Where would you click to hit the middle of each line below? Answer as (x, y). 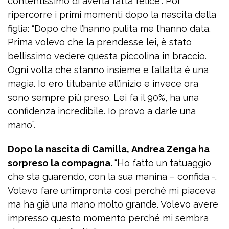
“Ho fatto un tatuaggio (163, 163)
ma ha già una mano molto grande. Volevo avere (113, 204)
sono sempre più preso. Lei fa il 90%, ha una (103, 98)
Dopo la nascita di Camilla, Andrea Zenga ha (109, 149)
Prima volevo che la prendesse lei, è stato (100, 42)
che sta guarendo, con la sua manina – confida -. (112, 177)
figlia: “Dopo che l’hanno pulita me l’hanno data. (109, 29)
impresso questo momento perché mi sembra (108, 218)
